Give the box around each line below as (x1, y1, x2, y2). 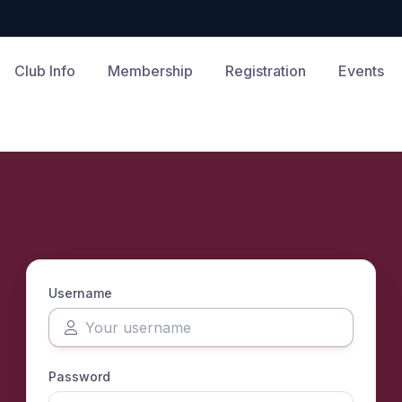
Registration (224, 62, 306, 80)
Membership (107, 62, 193, 80)
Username (48, 285, 112, 301)
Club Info (13, 62, 75, 80)
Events (337, 62, 384, 80)
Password (48, 369, 110, 384)
